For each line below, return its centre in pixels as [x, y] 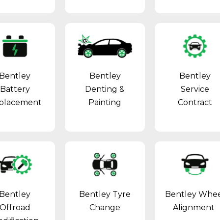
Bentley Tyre [105, 194]
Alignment [195, 208]
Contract [195, 103]
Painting [105, 103]
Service [195, 89]
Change [105, 208]
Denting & [105, 89]
